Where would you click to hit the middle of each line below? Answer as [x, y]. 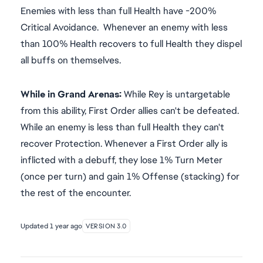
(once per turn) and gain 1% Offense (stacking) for [130, 176]
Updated [35, 226]
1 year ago [66, 226]
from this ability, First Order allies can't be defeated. [130, 111]
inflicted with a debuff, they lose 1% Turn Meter [122, 160]
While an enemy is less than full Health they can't [122, 127]
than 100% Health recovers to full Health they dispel [131, 44]
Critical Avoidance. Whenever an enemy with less [124, 27]
